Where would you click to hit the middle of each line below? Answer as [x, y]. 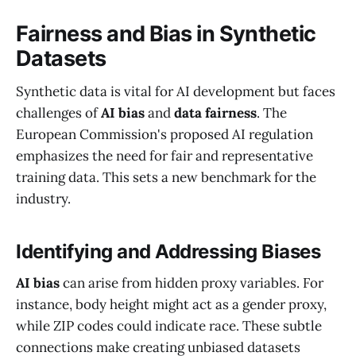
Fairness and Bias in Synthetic [166, 33]
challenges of [58, 113]
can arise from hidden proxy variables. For [192, 283]
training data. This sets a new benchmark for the [166, 178]
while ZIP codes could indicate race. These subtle [169, 326]
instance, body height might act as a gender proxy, [171, 305]
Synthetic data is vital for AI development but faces [176, 92]
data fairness [215, 113]
